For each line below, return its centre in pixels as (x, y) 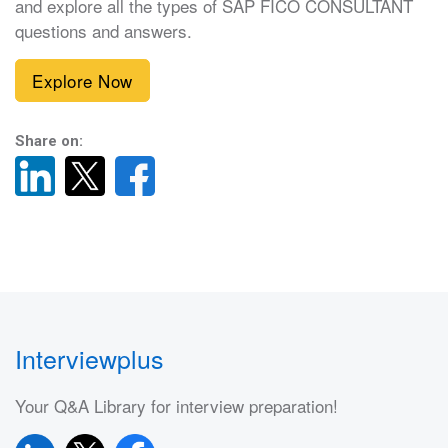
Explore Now (82, 81)
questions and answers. (103, 31)
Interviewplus (89, 358)
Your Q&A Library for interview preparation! (176, 406)
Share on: (49, 141)
